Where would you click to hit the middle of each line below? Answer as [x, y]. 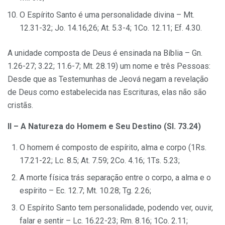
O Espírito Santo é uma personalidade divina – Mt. [107, 15]
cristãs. [20, 105]
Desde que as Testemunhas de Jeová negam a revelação [108, 79]
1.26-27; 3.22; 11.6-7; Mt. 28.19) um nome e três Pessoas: [109, 66]
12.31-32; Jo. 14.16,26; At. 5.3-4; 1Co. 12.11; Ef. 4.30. [111, 28]
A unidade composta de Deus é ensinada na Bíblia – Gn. [105, 53]
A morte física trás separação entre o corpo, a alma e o [115, 177]
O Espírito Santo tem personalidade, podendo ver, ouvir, [116, 207]
